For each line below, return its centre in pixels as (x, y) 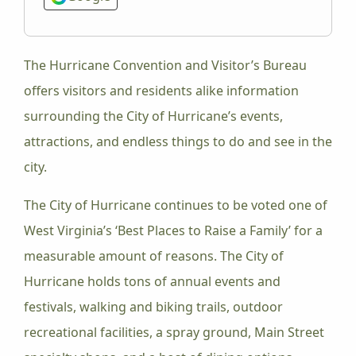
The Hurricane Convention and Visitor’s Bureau (165, 65)
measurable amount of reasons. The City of (154, 256)
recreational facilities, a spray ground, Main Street (174, 332)
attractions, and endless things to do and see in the (178, 141)
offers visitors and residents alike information (161, 91)
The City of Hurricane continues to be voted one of (176, 205)
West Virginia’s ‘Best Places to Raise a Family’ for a (173, 230)
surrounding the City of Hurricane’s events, (153, 116)
